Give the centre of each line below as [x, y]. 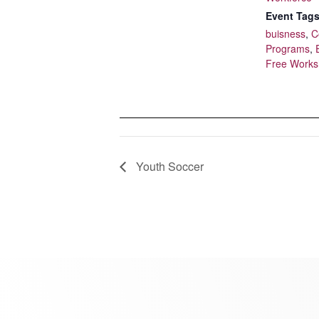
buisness [286, 33]
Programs [288, 48]
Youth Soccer [168, 166]
